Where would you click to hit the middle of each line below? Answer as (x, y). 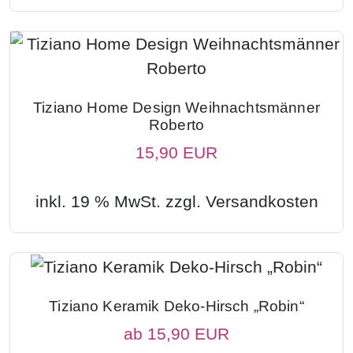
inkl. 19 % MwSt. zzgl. (120, 201)
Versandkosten (262, 201)
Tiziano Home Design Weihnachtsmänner (176, 107)
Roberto (176, 124)
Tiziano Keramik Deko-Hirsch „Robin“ (176, 306)
